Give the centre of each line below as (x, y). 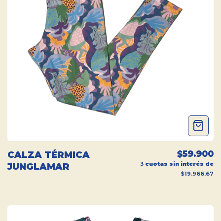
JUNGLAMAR (38, 167)
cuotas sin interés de (179, 164)
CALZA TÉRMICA (49, 155)
